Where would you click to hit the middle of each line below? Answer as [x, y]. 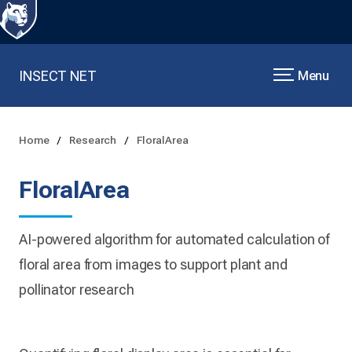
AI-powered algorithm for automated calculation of [174, 240]
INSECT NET [58, 75]
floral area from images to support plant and [153, 265]
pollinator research [77, 290]
